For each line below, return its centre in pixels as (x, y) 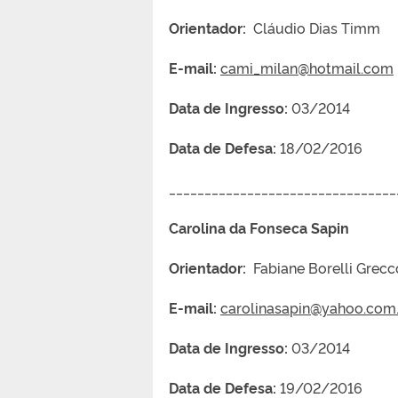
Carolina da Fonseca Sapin (275, 227)
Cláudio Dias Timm (313, 27)
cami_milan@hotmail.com (307, 67)
